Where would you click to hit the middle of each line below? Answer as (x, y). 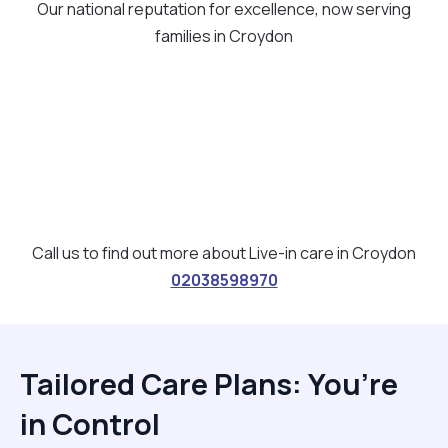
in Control (90, 423)
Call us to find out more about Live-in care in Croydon (224, 252)
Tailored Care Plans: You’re (209, 383)
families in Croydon (224, 35)
